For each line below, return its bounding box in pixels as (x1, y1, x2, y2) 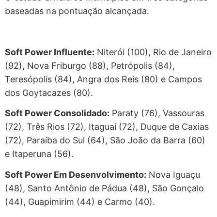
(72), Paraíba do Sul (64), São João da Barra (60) (5, 135, 205, 146)
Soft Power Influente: (5, 47, 94, 58)
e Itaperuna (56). (5, 149, 74, 159)
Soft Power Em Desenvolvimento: (5, 169, 146, 180)
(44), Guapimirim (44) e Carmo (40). (5, 196, 155, 207)
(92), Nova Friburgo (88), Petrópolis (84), (5, 61, 175, 71)
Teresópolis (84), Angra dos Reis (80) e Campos (5, 74, 202, 85)
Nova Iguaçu (146, 169, 200, 180)
